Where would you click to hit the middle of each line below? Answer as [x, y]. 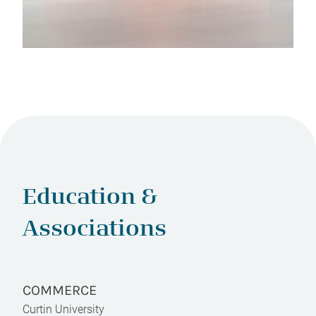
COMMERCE [60, 290]
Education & [90, 199]
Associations [95, 230]
